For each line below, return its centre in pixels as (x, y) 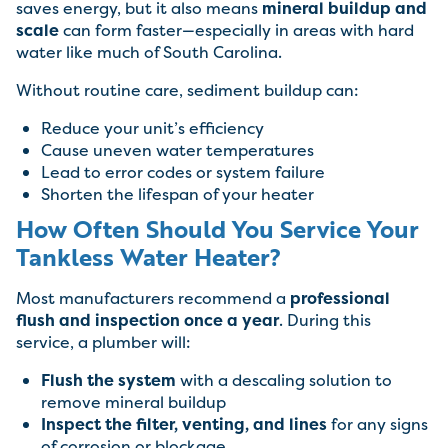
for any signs (377, 424)
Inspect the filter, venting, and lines (184, 424)
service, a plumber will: (103, 342)
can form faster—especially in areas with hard (236, 30)
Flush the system (108, 380)
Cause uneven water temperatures (177, 150)
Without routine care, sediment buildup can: (187, 90)
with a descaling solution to (284, 380)
